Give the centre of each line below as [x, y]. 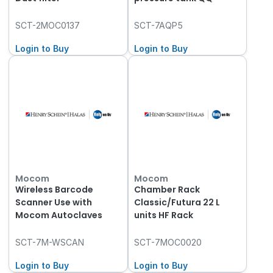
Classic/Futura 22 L [177, 202]
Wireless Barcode [54, 189]
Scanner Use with [53, 202]
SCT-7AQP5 [159, 25]
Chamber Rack [167, 189]
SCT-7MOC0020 [168, 242]
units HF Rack [164, 215]
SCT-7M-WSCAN [50, 242]
